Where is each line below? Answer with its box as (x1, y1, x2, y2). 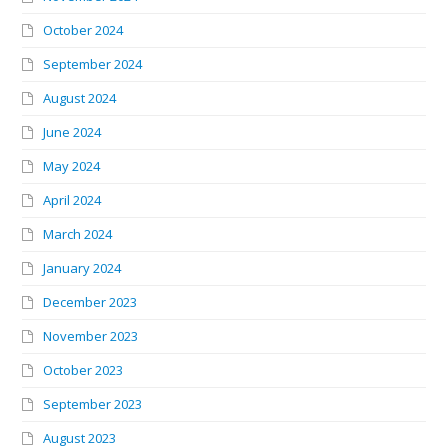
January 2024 (43, 259, 122, 278)
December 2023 (43, 293, 138, 312)
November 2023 (43, 327, 139, 346)
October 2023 (43, 361, 124, 380)
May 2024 (43, 157, 101, 176)
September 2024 (43, 55, 143, 74)
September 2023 (43, 395, 143, 414)
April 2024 (43, 191, 102, 210)
